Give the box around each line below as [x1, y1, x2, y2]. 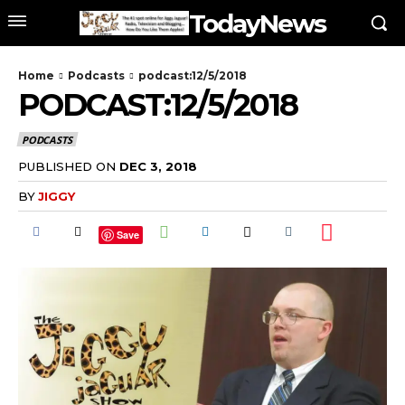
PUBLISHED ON [18, 158, 116, 174]
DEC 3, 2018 [119, 158, 197, 174]
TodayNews [189, 7, 325, 39]
